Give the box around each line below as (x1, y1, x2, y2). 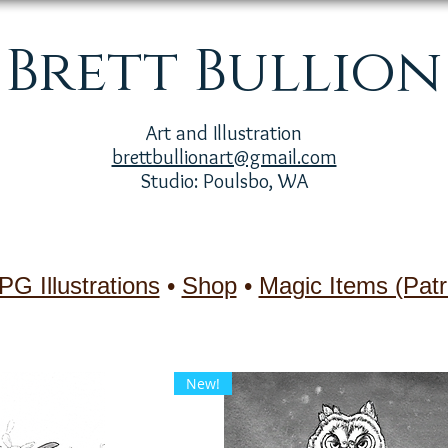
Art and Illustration (146, 121, 302, 145)
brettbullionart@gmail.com (111, 145, 337, 169)
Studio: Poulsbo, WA (140, 169, 308, 193)
